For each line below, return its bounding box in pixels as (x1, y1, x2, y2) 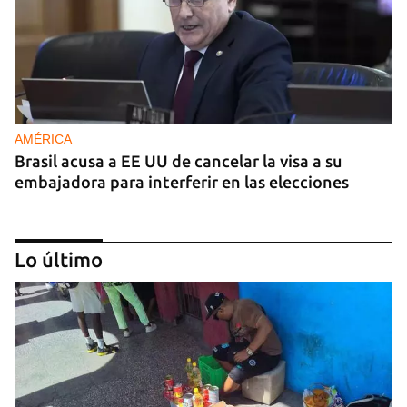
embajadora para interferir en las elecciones (15, 173, 349, 192)
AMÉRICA (15, 132, 72, 147)
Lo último (15, 248, 103, 272)
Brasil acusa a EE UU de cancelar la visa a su (15, 152, 342, 171)
